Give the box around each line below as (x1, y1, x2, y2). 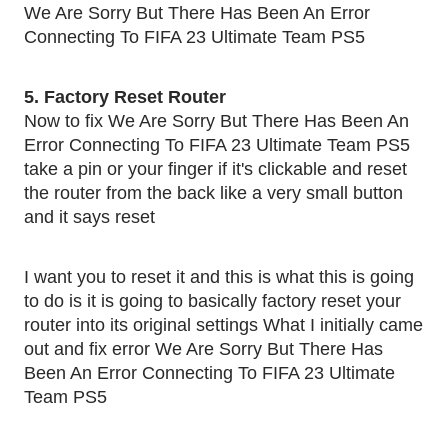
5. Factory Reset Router (24, 87, 231, 107)
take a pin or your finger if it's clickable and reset (24, 159, 407, 179)
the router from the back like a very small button (24, 183, 403, 203)
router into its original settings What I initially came (24, 315, 423, 335)
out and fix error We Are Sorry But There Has (24, 339, 383, 359)
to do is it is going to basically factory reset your (24, 291, 401, 311)
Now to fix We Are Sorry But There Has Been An (24, 111, 409, 131)
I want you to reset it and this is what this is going (24, 267, 414, 287)
